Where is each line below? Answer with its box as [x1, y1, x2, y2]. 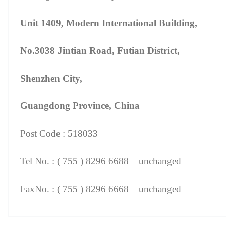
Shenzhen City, [20, 73, 82, 84]
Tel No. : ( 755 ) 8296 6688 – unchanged [20, 155, 181, 166]
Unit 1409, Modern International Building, [20, 17, 197, 28]
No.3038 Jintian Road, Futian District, [20, 45, 180, 56]
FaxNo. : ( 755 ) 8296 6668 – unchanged [20, 183, 181, 194]
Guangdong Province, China [20, 100, 140, 111]
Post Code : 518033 [20, 128, 98, 139]
